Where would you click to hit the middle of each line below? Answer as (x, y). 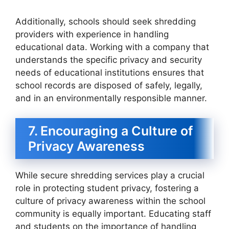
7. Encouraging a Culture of (110, 131)
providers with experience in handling (92, 35)
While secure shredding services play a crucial (110, 175)
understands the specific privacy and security (109, 60)
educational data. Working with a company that (112, 47)
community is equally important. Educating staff (113, 213)
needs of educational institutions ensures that (110, 73)
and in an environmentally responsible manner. (111, 98)
